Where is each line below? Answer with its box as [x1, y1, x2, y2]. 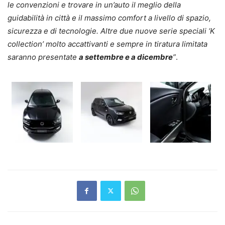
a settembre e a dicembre [79, 52, 173, 62]
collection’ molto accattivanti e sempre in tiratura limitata [8, 39, 207, 49]
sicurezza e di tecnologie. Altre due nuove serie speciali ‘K [8, 26, 215, 36]
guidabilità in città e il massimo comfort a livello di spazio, [8, 13, 211, 23]
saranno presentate [8, 52, 79, 62]
